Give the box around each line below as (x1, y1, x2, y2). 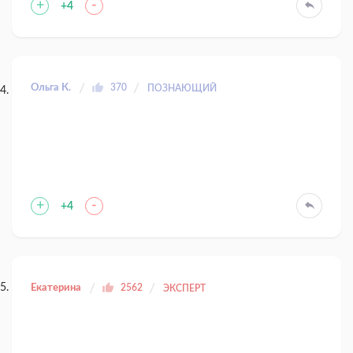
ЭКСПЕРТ (163, 284, 206, 294)
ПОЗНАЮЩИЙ (147, 84, 217, 94)
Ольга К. (31, 83, 71, 94)
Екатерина (31, 283, 81, 294)
